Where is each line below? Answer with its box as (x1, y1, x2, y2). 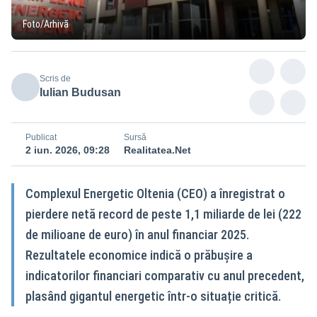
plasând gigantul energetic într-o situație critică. (25, 288, 281, 304)
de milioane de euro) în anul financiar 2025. (25, 226, 249, 242)
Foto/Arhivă (23, 18, 69, 30)
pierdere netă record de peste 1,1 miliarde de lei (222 (25, 206, 301, 221)
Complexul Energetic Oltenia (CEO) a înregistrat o (25, 185, 285, 201)
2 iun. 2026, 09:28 (25, 144, 110, 156)
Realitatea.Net (124, 144, 191, 156)
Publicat (25, 132, 57, 142)
